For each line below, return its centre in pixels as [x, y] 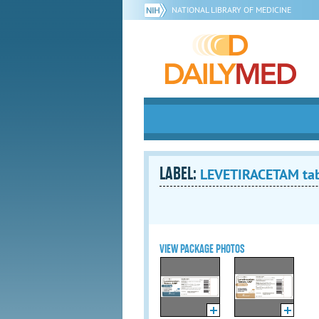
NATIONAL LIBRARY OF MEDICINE [231, 10]
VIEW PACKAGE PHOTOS [202, 249]
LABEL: [180, 173]
